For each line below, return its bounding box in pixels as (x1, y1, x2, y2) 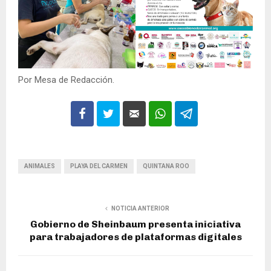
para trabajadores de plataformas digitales (29, 230, 242, 243)
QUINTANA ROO (143, 162, 189, 169)
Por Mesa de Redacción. (18, 74, 114, 85)
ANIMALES (24, 162, 55, 169)
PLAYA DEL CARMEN (70, 162, 128, 169)
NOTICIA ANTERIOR (111, 204, 169, 212)
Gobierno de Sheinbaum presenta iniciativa (30, 218, 241, 230)
